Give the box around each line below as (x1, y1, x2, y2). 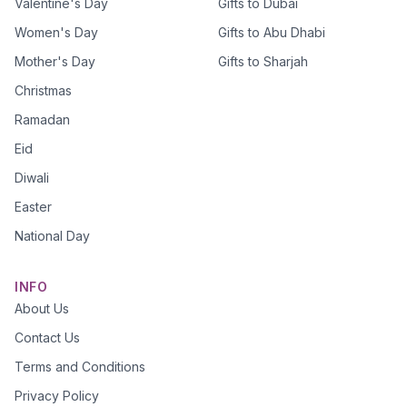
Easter (15, 199, 52, 214)
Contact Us (15, 330, 80, 345)
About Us (15, 301, 69, 316)
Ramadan (15, 112, 70, 127)
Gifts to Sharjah (218, 54, 308, 69)
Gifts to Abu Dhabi (218, 25, 325, 40)
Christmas (15, 83, 72, 98)
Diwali (15, 170, 49, 185)
